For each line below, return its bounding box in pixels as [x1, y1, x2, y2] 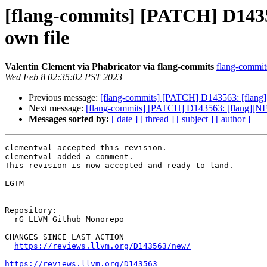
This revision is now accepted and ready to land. [5, 161, 234, 170]
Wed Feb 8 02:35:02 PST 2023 [5, 72, 122, 83]
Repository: [5, 206, 57, 215]
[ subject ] [176, 114, 213, 125]
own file [5, 27, 69, 48]
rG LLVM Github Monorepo [5, 215, 14, 224]
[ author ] [216, 114, 250, 125]
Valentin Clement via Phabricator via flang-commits [5, 61, 214, 72]
